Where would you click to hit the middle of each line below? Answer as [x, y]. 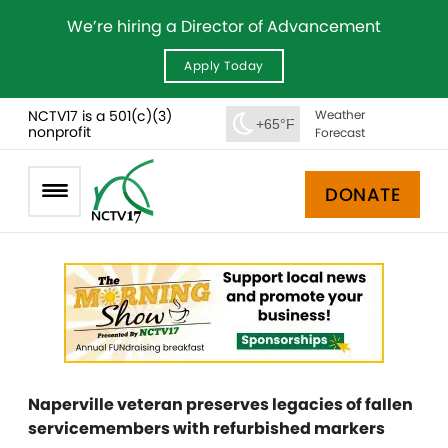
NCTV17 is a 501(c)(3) [100, 115]
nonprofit [59, 131]
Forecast [339, 132]
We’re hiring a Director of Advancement [224, 26]
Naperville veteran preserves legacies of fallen [220, 404]
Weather [339, 114]
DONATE [362, 194]
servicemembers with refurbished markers [206, 428]
